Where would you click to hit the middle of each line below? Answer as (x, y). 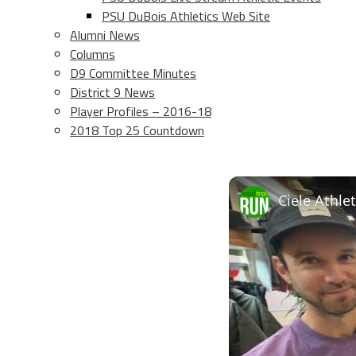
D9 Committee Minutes (133, 73)
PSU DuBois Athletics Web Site (186, 16)
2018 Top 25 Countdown (137, 130)
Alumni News (105, 35)
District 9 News (112, 92)
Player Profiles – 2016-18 (141, 111)
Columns (93, 54)
